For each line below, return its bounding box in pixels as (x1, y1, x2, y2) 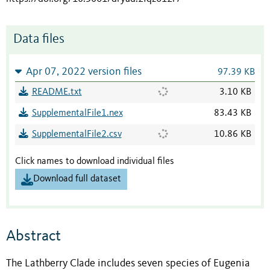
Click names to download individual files (15, 157, 174, 167)
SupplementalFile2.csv (31, 130, 122, 140)
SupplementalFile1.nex (31, 108, 123, 119)
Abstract (6, 228, 61, 244)
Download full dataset (33, 174, 121, 184)
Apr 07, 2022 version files (25, 67, 142, 78)
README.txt (31, 87, 82, 98)
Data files (13, 33, 64, 46)
